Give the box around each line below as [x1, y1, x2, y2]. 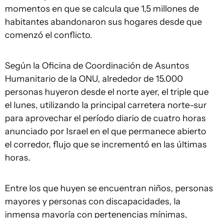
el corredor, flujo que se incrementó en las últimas [5, 139, 207, 150]
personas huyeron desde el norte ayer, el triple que [5, 87, 209, 97]
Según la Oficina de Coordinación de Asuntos [5, 60, 189, 71]
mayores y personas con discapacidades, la [5, 196, 181, 207]
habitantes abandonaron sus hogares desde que [5, 17, 202, 27]
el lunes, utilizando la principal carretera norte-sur [5, 100, 207, 110]
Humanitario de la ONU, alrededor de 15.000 [5, 73, 183, 84]
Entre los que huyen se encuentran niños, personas [5, 183, 213, 194]
